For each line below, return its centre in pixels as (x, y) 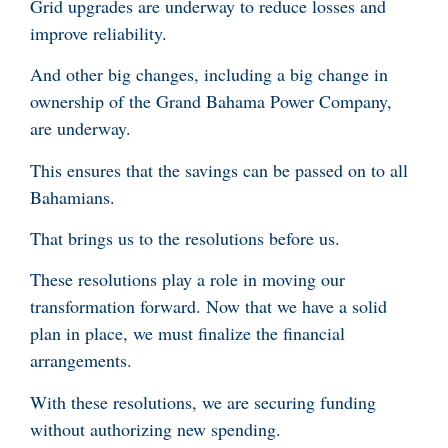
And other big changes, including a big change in (209, 74)
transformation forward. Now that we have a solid (208, 306)
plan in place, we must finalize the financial (187, 333)
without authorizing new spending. (155, 428)
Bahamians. (72, 196)
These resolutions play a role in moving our (187, 279)
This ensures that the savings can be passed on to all (219, 169)
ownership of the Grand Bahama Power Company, (211, 101)
